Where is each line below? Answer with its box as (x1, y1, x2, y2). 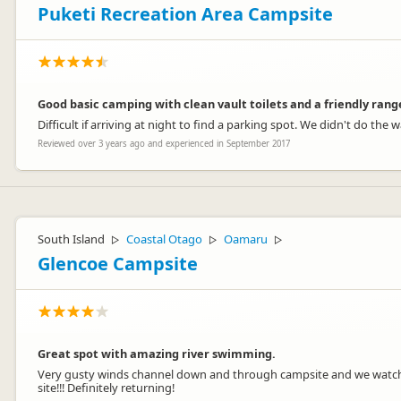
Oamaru (224, 231, 268, 247)
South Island (38, 231, 105, 247)
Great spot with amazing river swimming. (38, 346, 276, 362)
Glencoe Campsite (38, 252, 198, 276)
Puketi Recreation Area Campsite (38, 2, 333, 26)
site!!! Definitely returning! (38, 380, 175, 396)
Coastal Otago (126, 231, 202, 247)
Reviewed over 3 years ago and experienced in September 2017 (38, 138, 290, 149)
